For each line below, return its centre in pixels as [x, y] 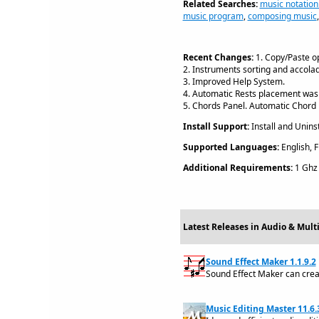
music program [213, 16]
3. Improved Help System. [234, 82]
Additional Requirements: [237, 168]
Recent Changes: [218, 57]
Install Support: [216, 126]
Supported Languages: [231, 147]
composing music [282, 16]
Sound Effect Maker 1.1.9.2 [261, 262]
